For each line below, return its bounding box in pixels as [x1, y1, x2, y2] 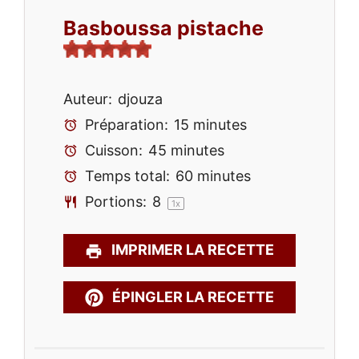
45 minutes [147, 141, 224, 159]
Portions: [80, 192, 147, 210]
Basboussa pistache [63, 15, 264, 40]
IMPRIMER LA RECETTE [108, 241, 275, 259]
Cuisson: [80, 141, 143, 159]
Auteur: [63, 90, 112, 107]
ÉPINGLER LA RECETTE [108, 288, 274, 305]
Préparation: [80, 115, 168, 133]
